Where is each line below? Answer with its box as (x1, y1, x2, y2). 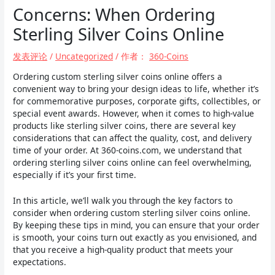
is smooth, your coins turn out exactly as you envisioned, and (13, 231, 257, 243)
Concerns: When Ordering (13, 3, 216, 26)
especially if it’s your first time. (13, 168, 137, 180)
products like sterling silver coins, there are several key (13, 119, 236, 131)
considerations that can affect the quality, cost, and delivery (13, 131, 252, 144)
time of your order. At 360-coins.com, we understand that (13, 144, 242, 156)
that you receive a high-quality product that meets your (13, 243, 234, 255)
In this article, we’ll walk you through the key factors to (13, 194, 233, 206)
